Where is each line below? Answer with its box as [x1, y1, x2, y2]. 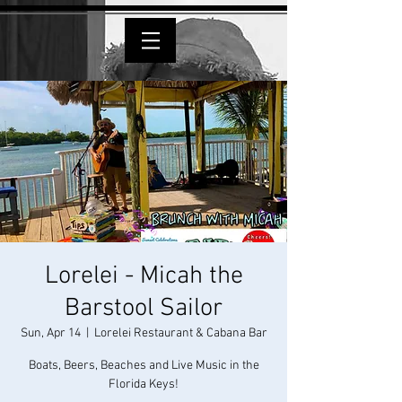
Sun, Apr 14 [20, 326, 81, 341]
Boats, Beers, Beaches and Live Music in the [28, 358, 259, 373]
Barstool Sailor [65, 293, 223, 324]
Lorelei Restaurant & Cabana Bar [93, 326, 267, 341]
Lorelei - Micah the [44, 261, 243, 292]
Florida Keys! [109, 377, 179, 392]
